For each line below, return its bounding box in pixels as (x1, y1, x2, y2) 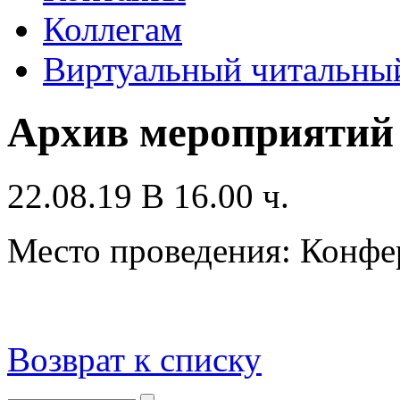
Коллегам (43, 10, 182, 48)
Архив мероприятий (7, 109, 394, 156)
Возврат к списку (7, 339, 262, 379)
